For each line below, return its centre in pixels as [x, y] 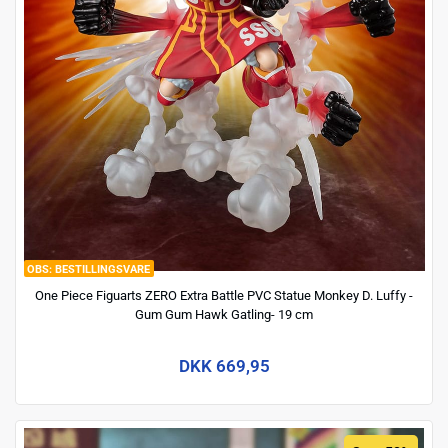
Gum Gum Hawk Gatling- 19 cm [224, 315]
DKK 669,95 [224, 365]
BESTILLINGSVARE [102, 269]
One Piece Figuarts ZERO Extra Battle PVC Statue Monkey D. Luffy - [224, 296]
